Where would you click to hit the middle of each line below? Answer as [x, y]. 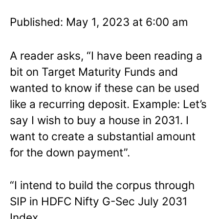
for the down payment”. [70, 152]
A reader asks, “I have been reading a [106, 55]
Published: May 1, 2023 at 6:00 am [99, 22]
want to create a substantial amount [103, 136]
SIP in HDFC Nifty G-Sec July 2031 [99, 201]
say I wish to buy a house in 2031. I [99, 120]
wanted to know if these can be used [105, 88]
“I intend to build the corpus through [102, 185]
